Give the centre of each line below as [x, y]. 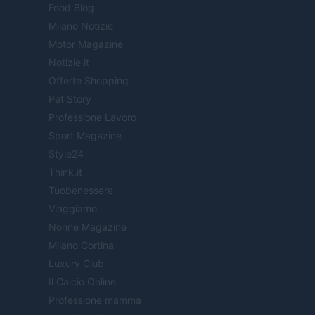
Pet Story [70, 99]
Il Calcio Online [82, 282]
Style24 [66, 154]
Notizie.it [69, 63]
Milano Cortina [81, 245]
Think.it [65, 172]
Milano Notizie [81, 26]
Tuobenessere [81, 191]
